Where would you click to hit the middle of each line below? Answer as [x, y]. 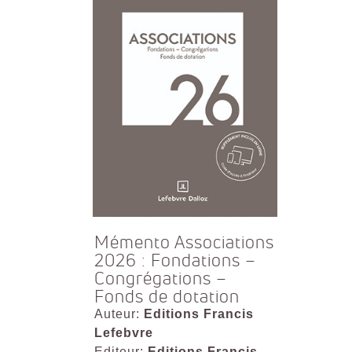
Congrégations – [160, 279]
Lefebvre [123, 333]
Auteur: [119, 314]
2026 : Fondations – [175, 261]
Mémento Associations [184, 243]
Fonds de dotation [167, 297]
